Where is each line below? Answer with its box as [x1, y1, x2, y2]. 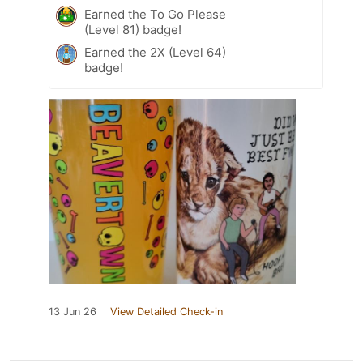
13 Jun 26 [49, 305, 96, 318]
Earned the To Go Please [84, 6, 226, 22]
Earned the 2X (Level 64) [84, 44, 226, 60]
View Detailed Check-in [110, 305, 223, 318]
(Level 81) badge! [84, 21, 181, 37]
